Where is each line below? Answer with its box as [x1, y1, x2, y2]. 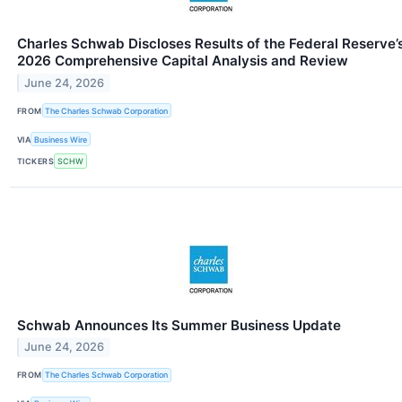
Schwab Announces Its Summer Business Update [17, 316, 341, 334]
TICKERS [17, 155, 55, 166]
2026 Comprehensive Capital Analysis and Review [17, 51, 348, 69]
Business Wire [34, 134, 88, 144]
